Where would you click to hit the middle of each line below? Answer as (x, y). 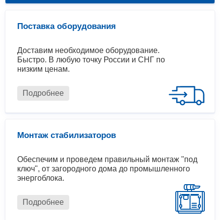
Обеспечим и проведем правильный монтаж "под (107, 160)
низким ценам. (43, 69)
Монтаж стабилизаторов (67, 136)
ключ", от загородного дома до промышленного (104, 169)
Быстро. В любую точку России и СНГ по (91, 60)
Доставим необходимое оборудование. (88, 51)
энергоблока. (41, 178)
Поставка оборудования (67, 27)
